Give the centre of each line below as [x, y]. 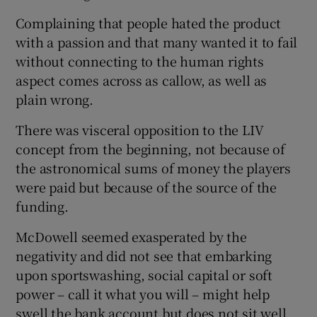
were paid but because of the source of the [146, 187]
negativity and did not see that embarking [144, 256]
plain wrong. [55, 99]
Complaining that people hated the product [149, 23]
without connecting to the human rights [140, 61]
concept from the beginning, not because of [151, 149]
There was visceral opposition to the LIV [140, 130]
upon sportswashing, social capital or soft [144, 275]
